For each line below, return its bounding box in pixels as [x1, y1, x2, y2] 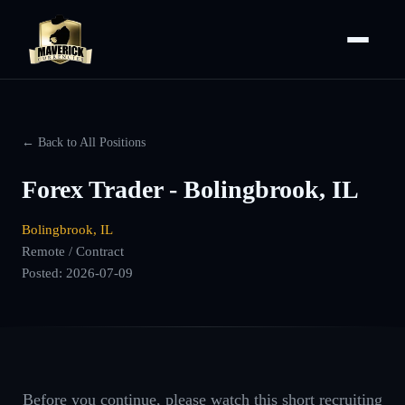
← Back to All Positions [22, 135, 146, 149]
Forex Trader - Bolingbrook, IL [22, 175, 359, 203]
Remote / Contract [22, 243, 124, 259]
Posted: [22, 265, 66, 280]
